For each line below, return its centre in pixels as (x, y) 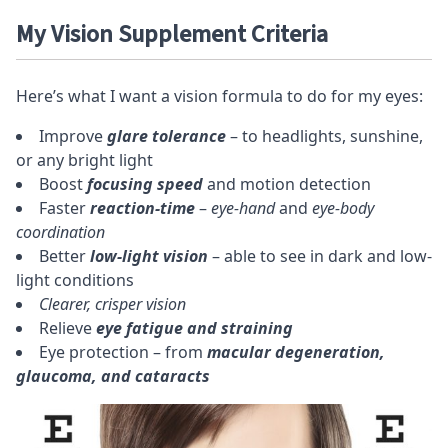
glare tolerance (164, 136)
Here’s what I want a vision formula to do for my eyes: (219, 96)
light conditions (75, 280)
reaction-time (142, 208)
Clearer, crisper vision (112, 304)
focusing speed (145, 184)
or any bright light (84, 160)
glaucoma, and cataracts (113, 376)
